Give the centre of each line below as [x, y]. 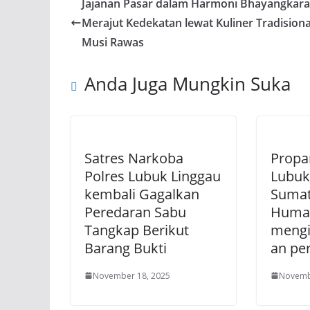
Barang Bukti [127, 248]
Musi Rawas [113, 42]
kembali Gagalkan [142, 194]
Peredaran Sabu [135, 212]
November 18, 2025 [131, 275]
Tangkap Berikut [137, 230]
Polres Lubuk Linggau [153, 176]
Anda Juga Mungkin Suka [188, 83]
